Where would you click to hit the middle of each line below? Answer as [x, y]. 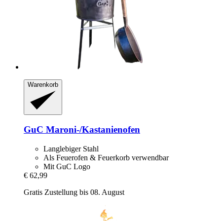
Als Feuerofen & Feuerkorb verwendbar [106, 157]
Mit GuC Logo [67, 166]
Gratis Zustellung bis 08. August [74, 192]
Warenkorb [43, 84]
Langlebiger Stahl [71, 148]
